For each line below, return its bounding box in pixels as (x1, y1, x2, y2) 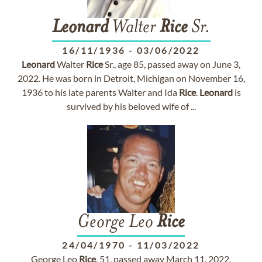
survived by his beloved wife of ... (66, 101, 196, 112)
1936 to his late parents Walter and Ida (21, 87, 179, 98)
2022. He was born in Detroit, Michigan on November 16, (17, 73, 245, 84)
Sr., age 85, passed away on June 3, (103, 58, 240, 70)
